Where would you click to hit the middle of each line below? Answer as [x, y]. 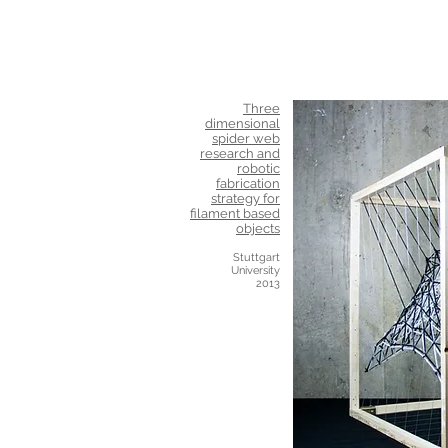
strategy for [245, 198]
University [255, 270]
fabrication [248, 183]
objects [258, 228]
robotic [258, 168]
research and [240, 153]
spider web [246, 138]
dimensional [242, 123]
